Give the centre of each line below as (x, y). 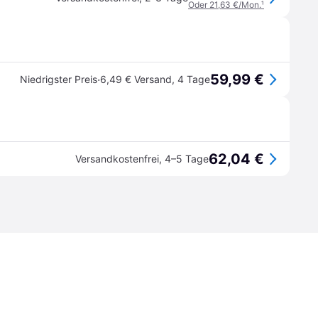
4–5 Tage (187, 159)
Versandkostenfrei (117, 159)
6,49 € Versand (136, 79)
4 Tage (194, 79)
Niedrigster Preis (59, 79)
